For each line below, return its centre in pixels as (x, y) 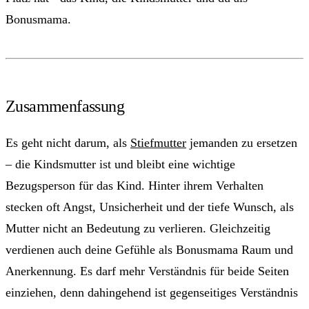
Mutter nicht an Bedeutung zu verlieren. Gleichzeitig (138, 229)
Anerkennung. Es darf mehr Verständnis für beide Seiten (147, 271)
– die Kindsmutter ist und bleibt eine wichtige (120, 165)
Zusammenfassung (65, 107)
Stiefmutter (158, 143)
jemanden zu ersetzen (242, 143)
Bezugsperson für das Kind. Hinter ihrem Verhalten (134, 186)
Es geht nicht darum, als (68, 143)
